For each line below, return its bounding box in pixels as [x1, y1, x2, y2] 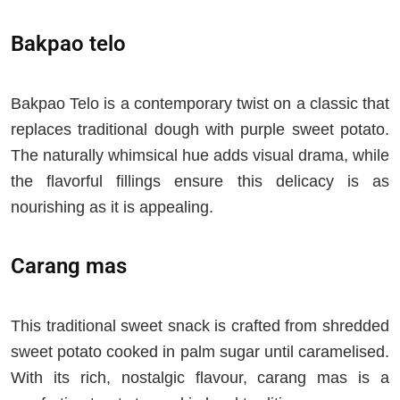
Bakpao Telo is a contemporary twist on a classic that [11, 95, 389, 113]
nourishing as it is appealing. [11, 198, 213, 217]
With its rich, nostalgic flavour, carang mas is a [11, 369, 389, 387]
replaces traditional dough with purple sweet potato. [11, 121, 389, 139]
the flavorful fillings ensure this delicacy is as [11, 172, 389, 191]
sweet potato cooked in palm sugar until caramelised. [11, 343, 389, 362]
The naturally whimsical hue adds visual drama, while [11, 146, 389, 165]
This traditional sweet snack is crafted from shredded [11, 317, 389, 336]
